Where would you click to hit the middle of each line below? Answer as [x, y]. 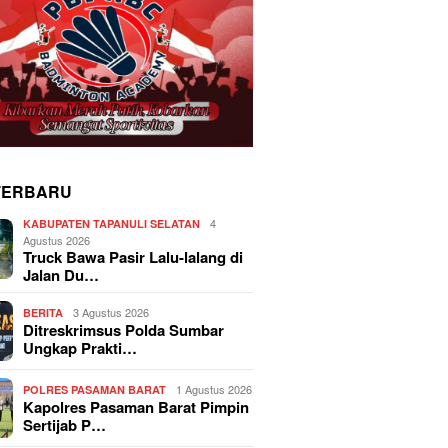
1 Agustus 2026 [214, 388]
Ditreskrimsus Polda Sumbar [124, 329]
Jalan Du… [61, 274]
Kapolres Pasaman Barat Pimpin [136, 406]
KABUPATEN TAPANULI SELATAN [112, 223]
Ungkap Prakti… [80, 347]
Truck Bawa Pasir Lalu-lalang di [133, 256]
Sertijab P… [65, 424]
